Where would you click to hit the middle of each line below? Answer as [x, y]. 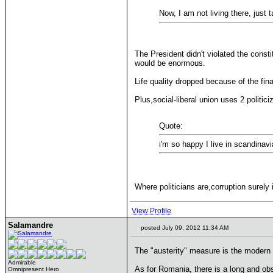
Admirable [22, 262]
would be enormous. [170, 63]
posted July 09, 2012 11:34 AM [184, 228]
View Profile [151, 211]
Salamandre [30, 225]
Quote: [171, 126]
